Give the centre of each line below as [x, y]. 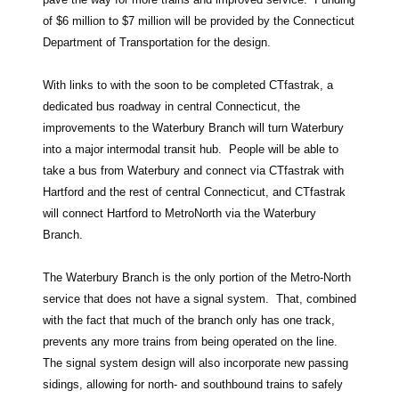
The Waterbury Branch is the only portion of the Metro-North [197, 277]
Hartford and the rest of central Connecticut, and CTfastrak [194, 191]
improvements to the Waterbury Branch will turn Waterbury [193, 127]
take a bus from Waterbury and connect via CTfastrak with [193, 170]
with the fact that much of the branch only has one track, [189, 320]
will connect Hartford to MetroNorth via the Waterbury [179, 213]
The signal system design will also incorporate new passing [195, 362]
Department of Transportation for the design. [157, 42]
